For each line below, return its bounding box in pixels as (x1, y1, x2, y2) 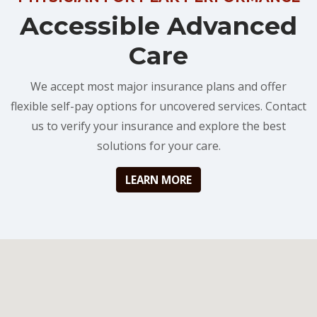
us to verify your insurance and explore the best (31, 118, 286, 134)
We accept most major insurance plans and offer (30, 79, 287, 95)
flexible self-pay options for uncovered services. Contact (11, 98, 306, 115)
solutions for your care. (96, 138, 221, 154)
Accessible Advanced (20, 11, 297, 42)
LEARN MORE (125, 173, 192, 188)
